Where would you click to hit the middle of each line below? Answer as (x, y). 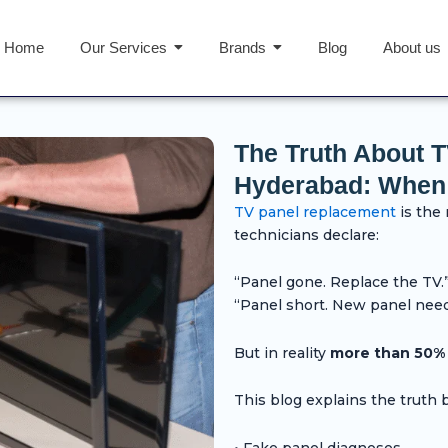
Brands (242, 48)
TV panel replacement (315, 211)
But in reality (282, 352)
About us (411, 48)
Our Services (123, 48)
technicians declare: (306, 234)
